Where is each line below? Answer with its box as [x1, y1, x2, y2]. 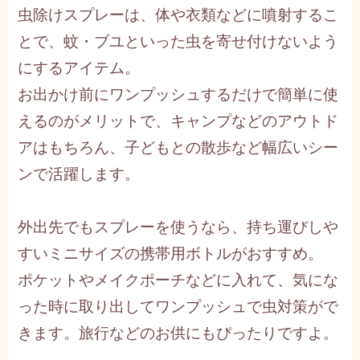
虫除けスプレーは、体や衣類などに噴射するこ [18, 6, 339, 23]
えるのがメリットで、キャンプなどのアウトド [18, 112, 339, 129]
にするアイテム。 [18, 59, 141, 76]
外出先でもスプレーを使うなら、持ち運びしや [18, 218, 339, 235]
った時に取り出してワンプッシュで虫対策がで [18, 297, 339, 315]
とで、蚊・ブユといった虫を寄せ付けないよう [18, 32, 339, 50]
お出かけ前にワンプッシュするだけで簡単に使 [18, 85, 339, 103]
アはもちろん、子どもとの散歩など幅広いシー [18, 138, 339, 156]
